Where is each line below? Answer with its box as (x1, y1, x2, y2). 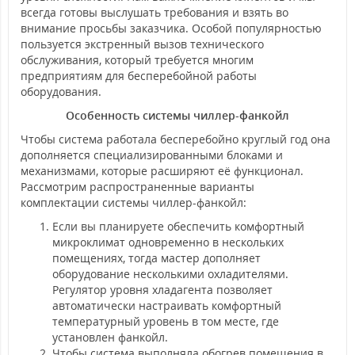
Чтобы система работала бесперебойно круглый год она (21, 132, 330, 147)
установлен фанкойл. (52, 330, 168, 345)
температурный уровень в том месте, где (52, 314, 279, 330)
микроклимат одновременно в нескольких (52, 235, 284, 250)
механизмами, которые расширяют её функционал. (21, 163, 303, 179)
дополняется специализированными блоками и (21, 147, 283, 163)
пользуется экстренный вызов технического (21, 36, 264, 52)
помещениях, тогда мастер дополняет (52, 250, 261, 266)
